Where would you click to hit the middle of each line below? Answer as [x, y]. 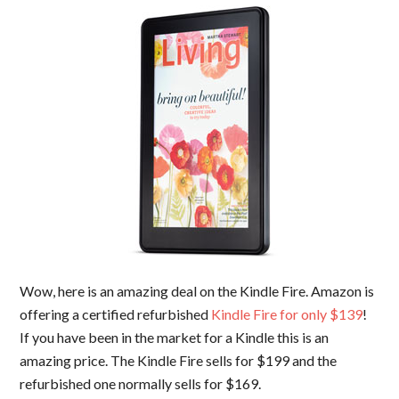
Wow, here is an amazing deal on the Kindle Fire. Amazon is [197, 291]
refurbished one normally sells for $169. [141, 383]
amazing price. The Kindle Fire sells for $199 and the [179, 360]
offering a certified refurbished [116, 314]
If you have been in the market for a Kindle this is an [175, 337]
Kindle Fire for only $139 [287, 314]
